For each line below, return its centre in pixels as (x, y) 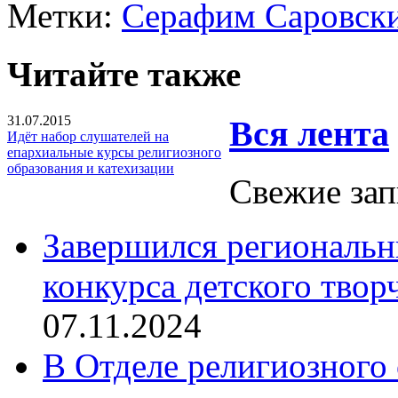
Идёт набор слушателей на (88, 137)
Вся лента (309, 134)
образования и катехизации (91, 169)
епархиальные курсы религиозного (114, 153)
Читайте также (124, 75)
